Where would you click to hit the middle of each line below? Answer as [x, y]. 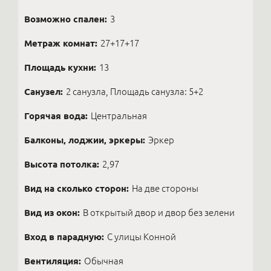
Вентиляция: [53, 261]
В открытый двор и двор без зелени [159, 213]
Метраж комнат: [61, 43]
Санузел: [44, 92]
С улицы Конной [142, 237]
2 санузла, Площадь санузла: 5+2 [135, 92]
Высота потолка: [62, 164]
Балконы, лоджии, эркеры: [85, 140]
